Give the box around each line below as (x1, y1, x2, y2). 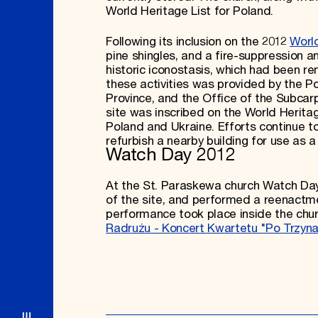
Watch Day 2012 (106, 144, 236, 166)
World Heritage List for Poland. (106, 4, 273, 18)
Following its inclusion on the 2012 (106, 34, 290, 49)
